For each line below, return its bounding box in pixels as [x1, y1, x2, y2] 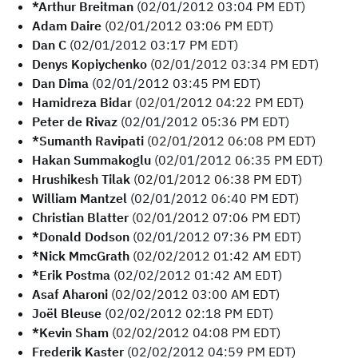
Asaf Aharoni [32, 286, 108, 302]
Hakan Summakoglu [32, 152, 151, 168]
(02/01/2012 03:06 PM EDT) [101, 18, 273, 34]
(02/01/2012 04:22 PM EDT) [132, 94, 304, 110]
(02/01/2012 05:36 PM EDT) [117, 113, 289, 129]
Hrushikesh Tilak [32, 171, 130, 187]
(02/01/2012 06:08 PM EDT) [144, 133, 316, 149]
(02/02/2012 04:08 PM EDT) [109, 324, 280, 340]
